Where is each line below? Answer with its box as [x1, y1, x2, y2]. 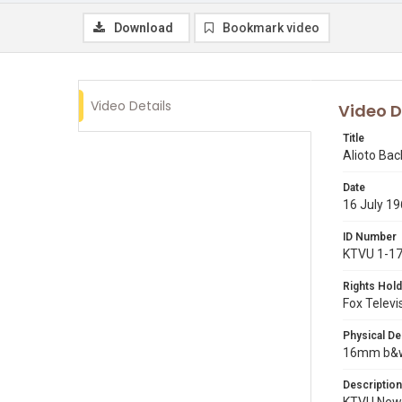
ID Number [343, 231, 397, 243]
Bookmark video [223, 21, 319, 35]
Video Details [91, 97, 171, 115]
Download [114, 21, 173, 35]
